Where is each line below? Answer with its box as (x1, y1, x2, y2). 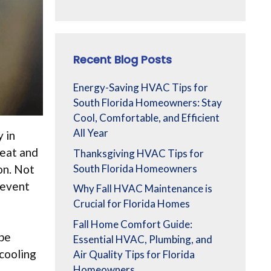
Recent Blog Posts (73, 52, 172, 68)
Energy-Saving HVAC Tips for (73, 81, 208, 94)
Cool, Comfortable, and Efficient (73, 111, 220, 125)
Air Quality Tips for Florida (73, 247, 195, 261)
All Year (73, 126, 108, 140)
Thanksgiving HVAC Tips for (73, 146, 204, 160)
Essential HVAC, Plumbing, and (73, 232, 212, 246)
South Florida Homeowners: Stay (73, 96, 222, 109)
